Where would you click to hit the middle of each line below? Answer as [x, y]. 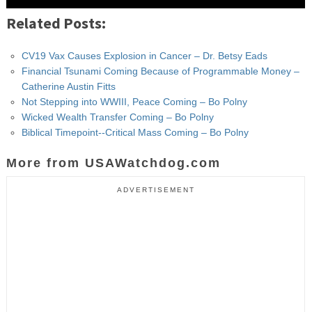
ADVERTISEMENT [156, 189]
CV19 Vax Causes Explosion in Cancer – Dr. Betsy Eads [144, 55]
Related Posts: [56, 23]
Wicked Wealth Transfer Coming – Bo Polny [117, 117]
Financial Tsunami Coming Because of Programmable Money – [160, 71]
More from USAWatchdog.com [113, 163]
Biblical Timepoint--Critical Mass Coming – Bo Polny [135, 132]
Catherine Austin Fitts [68, 86]
